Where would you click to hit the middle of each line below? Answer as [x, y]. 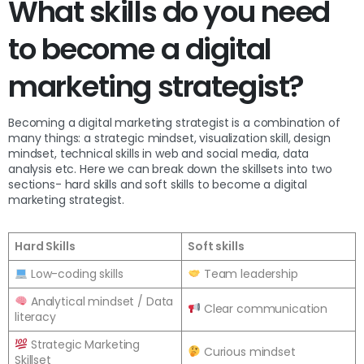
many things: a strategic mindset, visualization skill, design [169, 138]
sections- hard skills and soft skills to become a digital [158, 184]
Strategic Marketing [84, 344]
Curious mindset [249, 351]
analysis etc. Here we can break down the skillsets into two [170, 169]
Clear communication [264, 308]
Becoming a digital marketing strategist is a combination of [174, 122]
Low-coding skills [75, 273]
